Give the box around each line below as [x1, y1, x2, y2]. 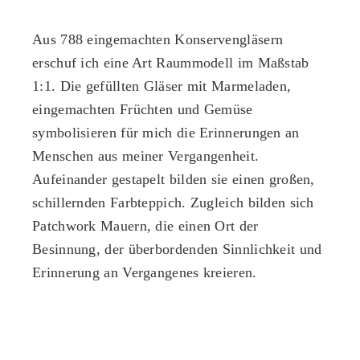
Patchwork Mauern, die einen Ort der [32, 218, 259, 234]
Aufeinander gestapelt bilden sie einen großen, [32, 171, 315, 187]
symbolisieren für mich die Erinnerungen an [32, 125, 300, 141]
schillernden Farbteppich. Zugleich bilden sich [32, 194, 314, 211]
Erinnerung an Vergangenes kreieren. [32, 264, 257, 280]
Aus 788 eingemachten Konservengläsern [32, 31, 284, 47]
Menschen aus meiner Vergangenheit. [32, 148, 260, 164]
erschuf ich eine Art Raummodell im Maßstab [32, 55, 309, 71]
